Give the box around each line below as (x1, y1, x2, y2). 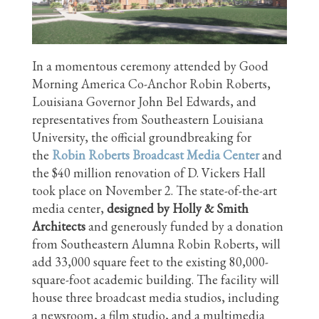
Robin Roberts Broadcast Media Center (52, 146, 259, 163)
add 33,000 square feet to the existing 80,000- (32, 253, 268, 270)
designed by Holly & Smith (107, 199, 249, 216)
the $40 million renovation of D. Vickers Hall (32, 164, 266, 181)
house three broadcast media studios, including (32, 288, 279, 305)
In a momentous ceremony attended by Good (32, 57, 268, 74)
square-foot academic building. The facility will (32, 271, 279, 288)
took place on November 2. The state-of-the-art (32, 182, 277, 199)
